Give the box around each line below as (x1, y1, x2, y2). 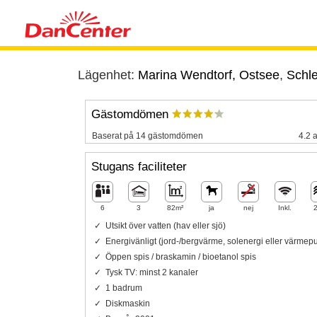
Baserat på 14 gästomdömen (91, 130, 203, 141)
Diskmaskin (105, 298, 150, 309)
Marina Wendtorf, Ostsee (137, 68, 279, 82)
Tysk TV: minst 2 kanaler (105, 267, 198, 277)
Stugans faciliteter (91, 160, 187, 174)
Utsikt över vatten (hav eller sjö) (105, 220, 226, 231)
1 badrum (105, 282, 142, 293)
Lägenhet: (77, 68, 138, 82)
